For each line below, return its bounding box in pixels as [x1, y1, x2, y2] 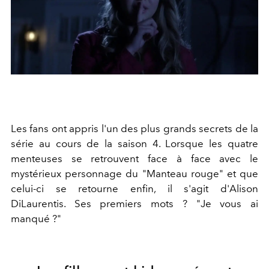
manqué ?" [11, 212, 61, 225]
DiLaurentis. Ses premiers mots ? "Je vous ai [11, 197, 258, 210]
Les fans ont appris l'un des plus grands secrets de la [11, 122, 258, 134]
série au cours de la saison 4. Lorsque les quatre [11, 137, 258, 150]
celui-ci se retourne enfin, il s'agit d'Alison [11, 182, 258, 195]
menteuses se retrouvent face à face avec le [11, 152, 258, 165]
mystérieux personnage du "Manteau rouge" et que [11, 167, 258, 180]
